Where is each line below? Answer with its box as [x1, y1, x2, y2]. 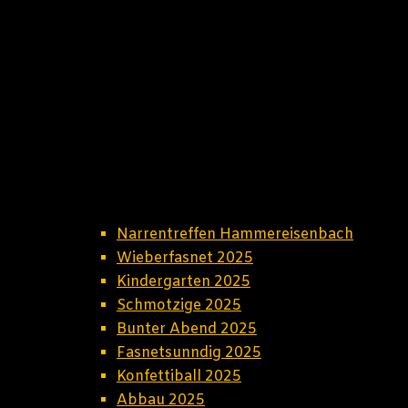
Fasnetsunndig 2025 [117, 343, 261, 362]
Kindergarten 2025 [117, 272, 250, 291]
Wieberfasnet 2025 [117, 249, 253, 268]
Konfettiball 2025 [117, 367, 241, 386]
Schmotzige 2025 [117, 296, 241, 315]
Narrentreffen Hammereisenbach [117, 225, 353, 244]
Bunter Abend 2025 [117, 320, 257, 339]
